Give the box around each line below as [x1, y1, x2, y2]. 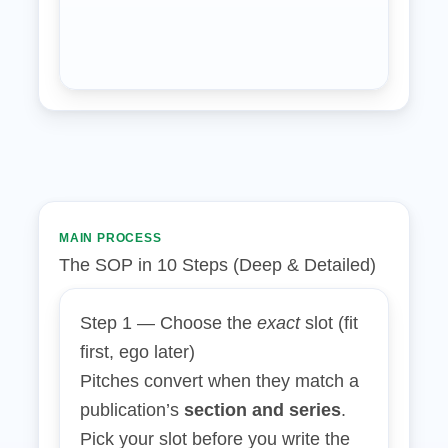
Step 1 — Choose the [80, 313, 257, 333]
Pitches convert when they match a [80, 371, 359, 391]
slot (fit [300, 313, 358, 333]
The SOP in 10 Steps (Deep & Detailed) [59, 255, 376, 275]
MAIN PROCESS [59, 231, 162, 245]
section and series [184, 400, 341, 420]
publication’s [80, 400, 184, 420]
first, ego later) [80, 342, 195, 362]
